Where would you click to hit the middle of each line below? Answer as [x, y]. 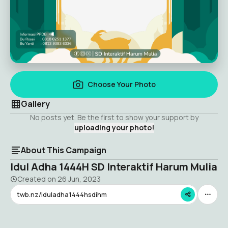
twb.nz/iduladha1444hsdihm [62, 194]
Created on [37, 179]
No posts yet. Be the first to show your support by [114, 117]
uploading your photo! [114, 127]
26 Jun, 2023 [79, 179]
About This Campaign [64, 150]
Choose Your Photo [121, 84]
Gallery [35, 104]
